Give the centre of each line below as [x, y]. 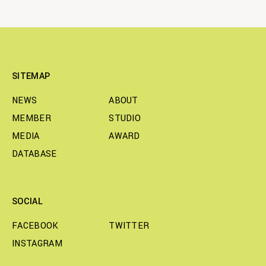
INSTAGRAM [37, 243]
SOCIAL [27, 201]
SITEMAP [31, 77]
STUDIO [125, 119]
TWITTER [129, 226]
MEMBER [31, 119]
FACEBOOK [35, 226]
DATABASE [34, 154]
